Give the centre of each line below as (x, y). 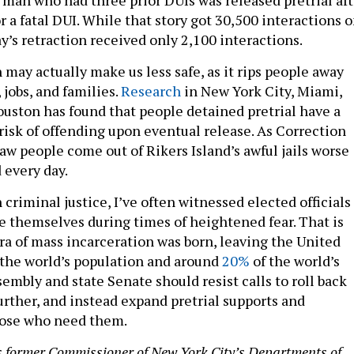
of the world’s (295, 260)
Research (151, 90)
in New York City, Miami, (262, 90)
